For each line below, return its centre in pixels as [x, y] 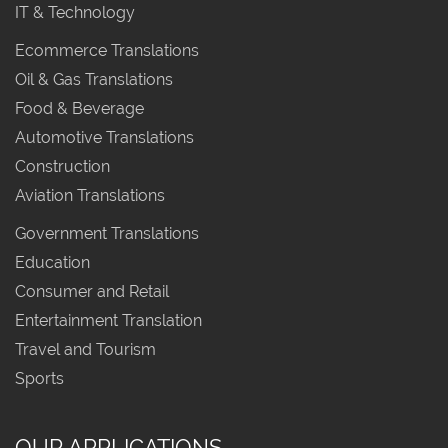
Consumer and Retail [92, 291]
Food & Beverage [79, 108]
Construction [62, 166]
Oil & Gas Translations [94, 80]
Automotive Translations [104, 137]
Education [52, 263]
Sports [39, 378]
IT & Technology [75, 12]
